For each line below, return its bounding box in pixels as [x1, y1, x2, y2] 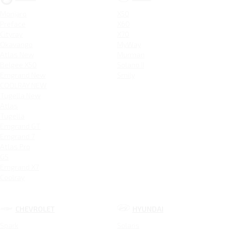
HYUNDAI [132, 204, 164, 214]
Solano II [117, 60, 144, 70]
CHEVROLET [15, 204, 55, 214]
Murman [117, 50, 145, 59]
